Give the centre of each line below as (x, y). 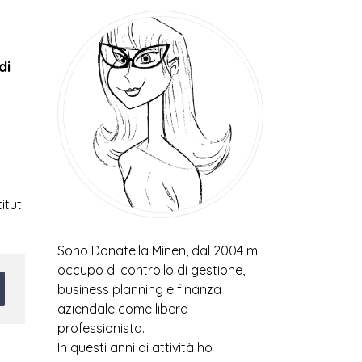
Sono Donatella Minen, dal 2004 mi (159, 250)
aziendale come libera (123, 309)
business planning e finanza (139, 289)
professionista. (101, 328)
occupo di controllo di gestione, (151, 270)
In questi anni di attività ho (135, 347)
